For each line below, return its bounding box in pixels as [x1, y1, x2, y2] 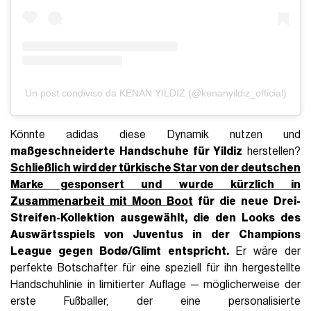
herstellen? [242, 146, 301, 158]
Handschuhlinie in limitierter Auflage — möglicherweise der [10, 279, 301, 291]
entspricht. [161, 246, 229, 258]
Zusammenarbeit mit [10, 196, 133, 208]
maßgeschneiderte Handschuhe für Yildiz [10, 146, 243, 158]
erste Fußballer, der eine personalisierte [10, 296, 301, 308]
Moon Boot [132, 196, 194, 208]
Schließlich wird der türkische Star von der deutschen [10, 162, 301, 174]
